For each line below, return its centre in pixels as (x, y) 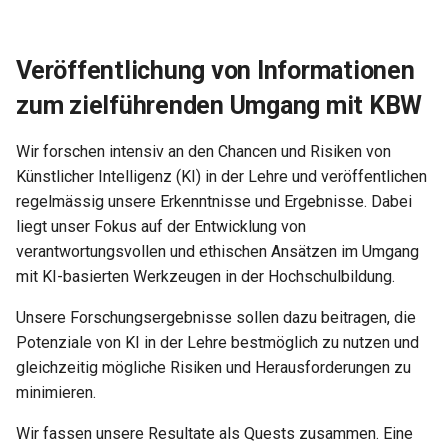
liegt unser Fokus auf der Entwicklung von (161, 226)
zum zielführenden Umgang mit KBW (219, 105)
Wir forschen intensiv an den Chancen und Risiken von (203, 151)
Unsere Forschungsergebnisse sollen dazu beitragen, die (216, 317)
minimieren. (56, 392)
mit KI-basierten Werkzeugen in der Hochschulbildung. (205, 276)
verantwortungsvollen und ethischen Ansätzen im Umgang (217, 251)
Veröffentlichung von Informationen (215, 70)
